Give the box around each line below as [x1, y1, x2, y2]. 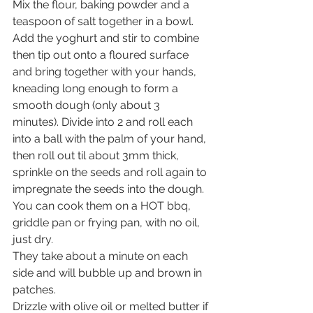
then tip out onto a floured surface [13, 48, 191, 61]
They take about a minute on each [13, 249, 191, 263]
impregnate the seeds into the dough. [13, 182, 204, 196]
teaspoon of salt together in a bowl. [13, 14, 196, 28]
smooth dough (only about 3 [13, 98, 163, 112]
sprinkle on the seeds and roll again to [13, 165, 210, 179]
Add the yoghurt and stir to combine [13, 31, 202, 45]
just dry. [13, 232, 56, 246]
